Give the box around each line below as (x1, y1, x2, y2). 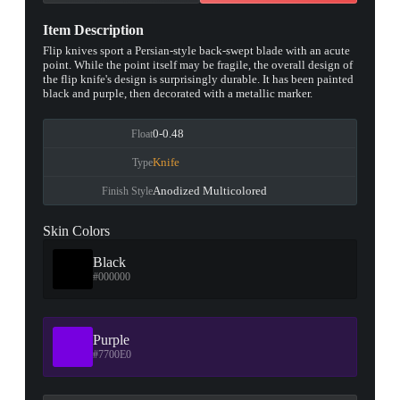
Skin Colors (43, 223, 110, 238)
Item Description (43, 21, 144, 38)
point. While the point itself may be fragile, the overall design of (43, 58, 353, 71)
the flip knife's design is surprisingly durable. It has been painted (43, 72, 354, 86)
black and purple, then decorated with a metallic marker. (43, 87, 312, 100)
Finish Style (102, 184, 154, 197)
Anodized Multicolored (153, 183, 268, 197)
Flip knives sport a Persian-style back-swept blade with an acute (43, 44, 350, 57)
